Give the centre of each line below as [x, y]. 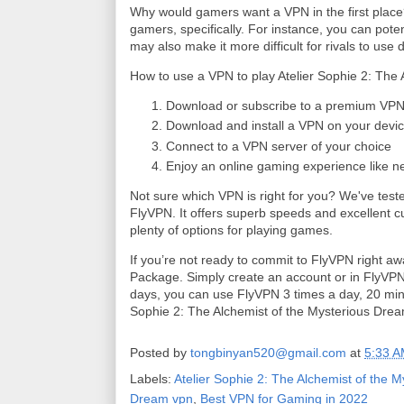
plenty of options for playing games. [233, 230]
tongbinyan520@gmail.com [268, 353]
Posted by [160, 353]
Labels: [152, 379]
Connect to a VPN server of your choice [279, 146]
